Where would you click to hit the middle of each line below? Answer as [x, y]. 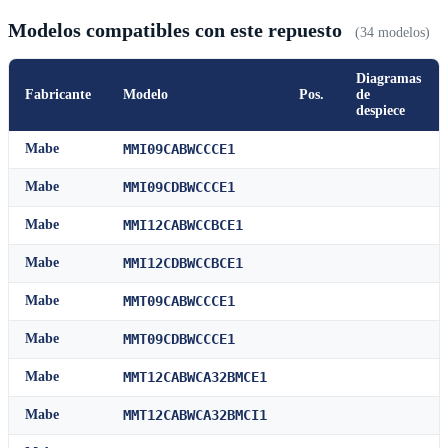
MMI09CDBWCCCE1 [179, 187]
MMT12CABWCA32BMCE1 [195, 377]
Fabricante [58, 95]
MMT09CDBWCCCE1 [179, 339]
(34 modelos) [392, 33]
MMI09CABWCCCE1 [179, 149]
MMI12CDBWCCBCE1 [183, 263]
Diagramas [388, 79]
